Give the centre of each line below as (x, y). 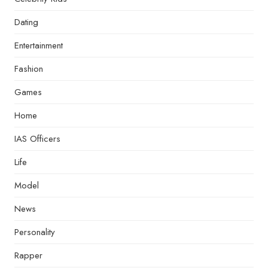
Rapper (28, 255)
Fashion (29, 69)
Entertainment (39, 45)
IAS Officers (37, 139)
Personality (35, 232)
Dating (26, 22)
